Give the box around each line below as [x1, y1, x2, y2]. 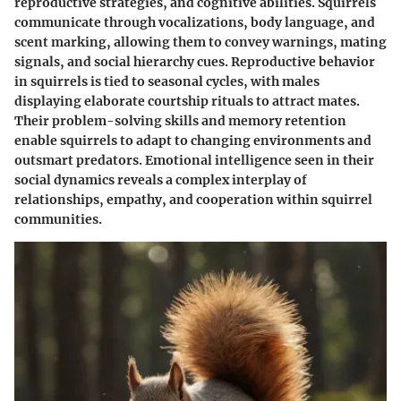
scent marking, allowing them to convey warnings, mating [14, 33, 387, 50]
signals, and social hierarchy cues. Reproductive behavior [14, 53, 375, 70]
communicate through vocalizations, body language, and [14, 13, 375, 30]
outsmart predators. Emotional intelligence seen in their [14, 151, 374, 168]
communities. [14, 210, 102, 227]
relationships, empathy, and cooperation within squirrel [14, 191, 372, 208]
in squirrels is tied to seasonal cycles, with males [14, 73, 320, 90]
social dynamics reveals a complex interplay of [14, 171, 307, 188]
